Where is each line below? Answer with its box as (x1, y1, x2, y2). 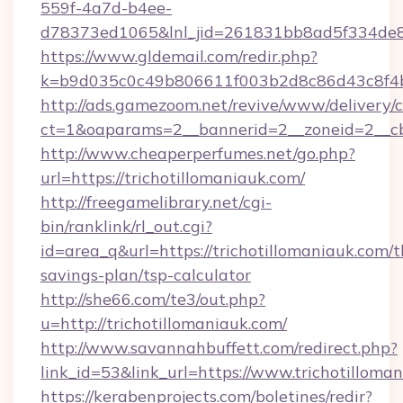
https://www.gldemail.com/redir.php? (40, 46, 318, 67)
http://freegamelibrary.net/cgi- (40, 192, 272, 212)
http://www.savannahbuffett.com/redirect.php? (40, 337, 398, 358)
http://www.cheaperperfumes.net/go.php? (40, 143, 355, 164)
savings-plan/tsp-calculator (40, 264, 251, 285)
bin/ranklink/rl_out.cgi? (40, 216, 212, 237)
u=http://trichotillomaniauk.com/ (40, 313, 287, 334)
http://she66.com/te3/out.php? (40, 289, 265, 309)
